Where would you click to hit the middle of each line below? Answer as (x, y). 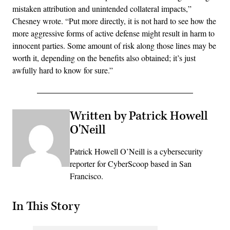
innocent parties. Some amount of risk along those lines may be (114, 46)
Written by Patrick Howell (139, 116)
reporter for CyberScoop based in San (131, 164)
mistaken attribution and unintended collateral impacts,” (102, 9)
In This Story (46, 206)
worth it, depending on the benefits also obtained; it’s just (104, 58)
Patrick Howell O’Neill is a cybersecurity (136, 151)
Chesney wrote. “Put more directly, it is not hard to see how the (114, 21)
